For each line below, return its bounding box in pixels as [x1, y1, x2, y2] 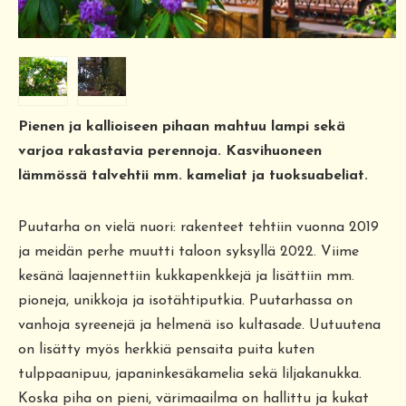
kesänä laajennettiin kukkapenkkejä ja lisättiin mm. [18, 268, 354, 284]
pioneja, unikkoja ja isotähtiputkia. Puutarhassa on [18, 293, 353, 308]
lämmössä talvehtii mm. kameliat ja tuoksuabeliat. [18, 168, 368, 183]
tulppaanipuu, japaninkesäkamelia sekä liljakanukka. [18, 366, 362, 382]
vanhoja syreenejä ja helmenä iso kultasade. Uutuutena [18, 317, 381, 333]
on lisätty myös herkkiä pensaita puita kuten [18, 342, 314, 357]
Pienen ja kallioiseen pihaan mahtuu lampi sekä [18, 119, 345, 134]
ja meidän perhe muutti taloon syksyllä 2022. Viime [18, 244, 359, 259]
